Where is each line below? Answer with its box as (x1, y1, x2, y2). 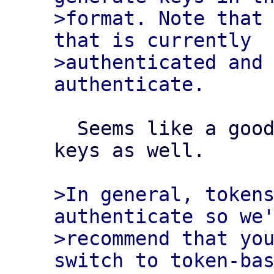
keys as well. (54, 139, 205, 161)
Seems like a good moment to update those (54, 117, 77, 139)
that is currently (54, 29, 251, 51)
